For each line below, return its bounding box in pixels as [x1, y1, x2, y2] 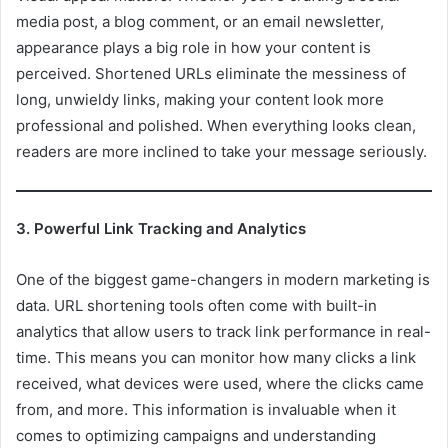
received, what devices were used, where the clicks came [16, 374, 424, 394]
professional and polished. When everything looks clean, [16, 115, 416, 135]
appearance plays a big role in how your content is [16, 37, 371, 57]
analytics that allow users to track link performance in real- [16, 322, 431, 342]
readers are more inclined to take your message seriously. [16, 141, 427, 161]
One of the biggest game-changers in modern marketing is [16, 270, 430, 290]
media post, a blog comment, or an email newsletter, [16, 11, 384, 31]
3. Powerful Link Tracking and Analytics [16, 219, 306, 239]
